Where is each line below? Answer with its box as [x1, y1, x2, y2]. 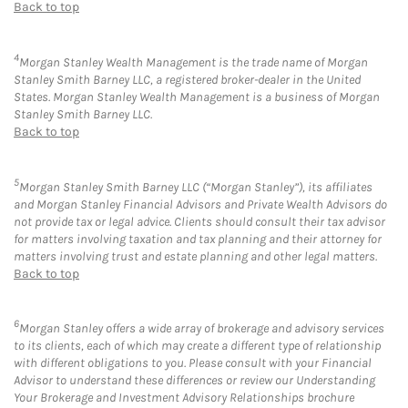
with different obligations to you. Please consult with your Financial [14, 355, 372, 372]
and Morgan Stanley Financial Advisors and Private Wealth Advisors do [14, 196, 387, 212]
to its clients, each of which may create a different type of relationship [14, 338, 381, 354]
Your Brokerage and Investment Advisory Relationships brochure [14, 390, 354, 406]
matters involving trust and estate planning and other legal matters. [14, 248, 377, 264]
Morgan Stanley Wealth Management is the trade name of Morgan [19, 54, 368, 70]
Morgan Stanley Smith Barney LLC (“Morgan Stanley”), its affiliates [19, 178, 372, 195]
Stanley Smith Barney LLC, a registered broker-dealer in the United [14, 71, 361, 87]
